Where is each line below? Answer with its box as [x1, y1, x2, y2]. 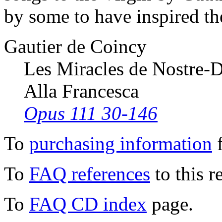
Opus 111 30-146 [24, 103, 158, 124]
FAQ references [29, 163, 150, 185]
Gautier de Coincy [4, 36, 147, 57]
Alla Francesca [24, 80, 139, 102]
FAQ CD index [29, 193, 147, 215]
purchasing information [29, 133, 212, 155]
